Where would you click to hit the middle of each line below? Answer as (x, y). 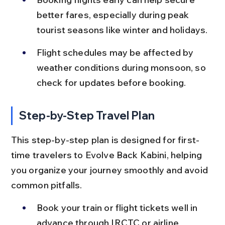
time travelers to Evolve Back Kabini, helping (107, 155)
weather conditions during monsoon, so (122, 68)
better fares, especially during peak (114, 15)
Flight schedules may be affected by (116, 52)
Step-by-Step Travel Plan (87, 116)
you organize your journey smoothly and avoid (110, 170)
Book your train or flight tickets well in (118, 208)
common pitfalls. (46, 185)
